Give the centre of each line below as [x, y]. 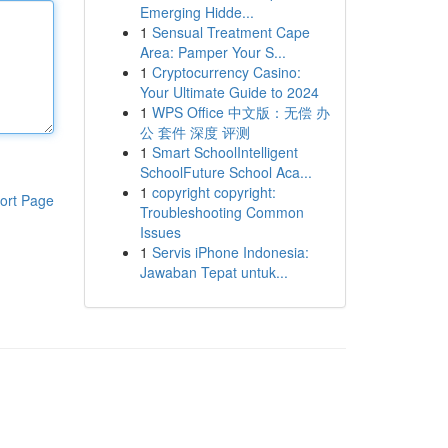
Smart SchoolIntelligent [224, 152]
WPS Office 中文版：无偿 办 [240, 112]
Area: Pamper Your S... [212, 52]
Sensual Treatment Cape [230, 32]
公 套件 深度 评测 [194, 132]
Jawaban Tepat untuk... [213, 272]
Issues [160, 232]
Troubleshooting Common [221, 212]
